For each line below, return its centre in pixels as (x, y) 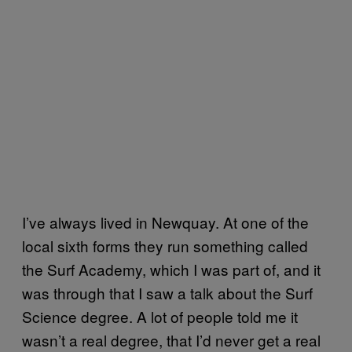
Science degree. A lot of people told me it (160, 316)
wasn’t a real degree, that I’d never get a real (171, 339)
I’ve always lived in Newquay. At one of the (165, 222)
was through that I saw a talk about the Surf (167, 292)
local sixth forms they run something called (165, 245)
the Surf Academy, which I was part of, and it (171, 269)
